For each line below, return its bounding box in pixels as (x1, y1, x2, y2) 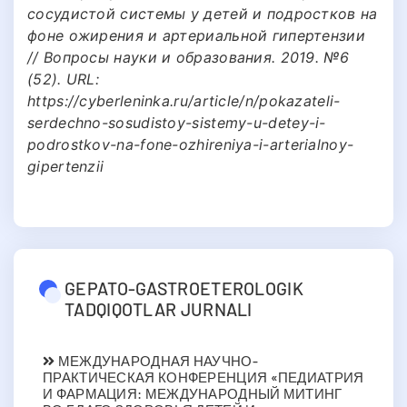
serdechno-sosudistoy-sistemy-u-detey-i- (27, 113, 326, 132)
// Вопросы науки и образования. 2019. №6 (27, 47, 349, 66)
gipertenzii (27, 156, 104, 175)
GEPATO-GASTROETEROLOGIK (65, 276, 303, 299)
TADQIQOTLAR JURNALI (65, 297, 253, 320)
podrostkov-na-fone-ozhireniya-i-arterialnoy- (27, 134, 354, 154)
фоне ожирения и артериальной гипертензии (27, 25, 365, 45)
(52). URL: (27, 69, 99, 88)
